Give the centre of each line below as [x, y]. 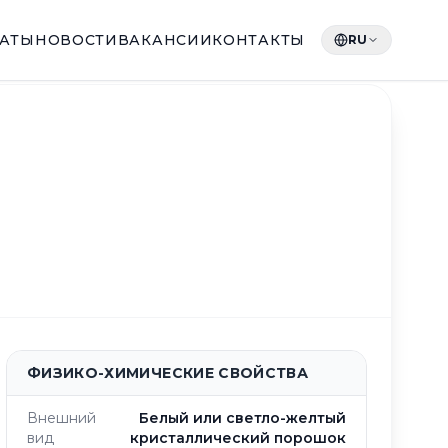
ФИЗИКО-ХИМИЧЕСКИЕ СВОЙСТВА [168, 373]
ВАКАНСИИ [165, 40]
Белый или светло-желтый [242, 418]
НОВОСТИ [76, 40]
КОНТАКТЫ [258, 40]
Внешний [61, 418]
